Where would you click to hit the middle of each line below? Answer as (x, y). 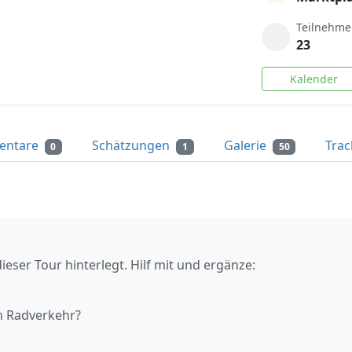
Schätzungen (133, 145)
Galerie (246, 145)
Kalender (314, 79)
